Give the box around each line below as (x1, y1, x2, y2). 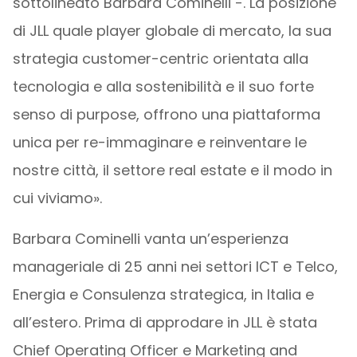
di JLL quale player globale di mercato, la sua (12, 21, 331, 41)
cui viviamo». (12, 188, 102, 208)
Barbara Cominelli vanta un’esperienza (12, 229, 288, 249)
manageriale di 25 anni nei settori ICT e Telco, (12, 257, 338, 277)
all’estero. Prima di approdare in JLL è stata (12, 312, 317, 332)
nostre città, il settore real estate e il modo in (12, 160, 332, 180)
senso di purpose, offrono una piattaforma (12, 104, 320, 124)
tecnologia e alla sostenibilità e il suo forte (12, 76, 314, 96)
